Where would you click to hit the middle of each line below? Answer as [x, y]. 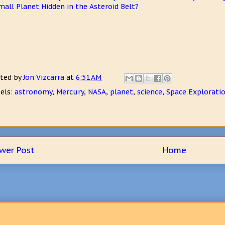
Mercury [70, 92]
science [150, 92]
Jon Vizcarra [45, 78]
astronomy [33, 92]
